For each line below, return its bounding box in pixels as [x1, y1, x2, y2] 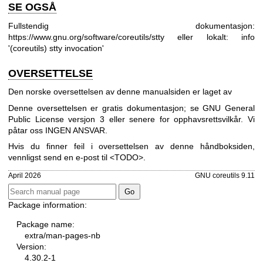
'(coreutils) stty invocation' [8, 43, 104, 53]
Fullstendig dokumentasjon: [8, 21, 255, 31]
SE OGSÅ [8, 1, 56, 14]
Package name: [16, 219, 75, 229]
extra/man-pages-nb [25, 230, 100, 240]
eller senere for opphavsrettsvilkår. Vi [104, 114, 255, 124]
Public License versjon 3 [8, 114, 104, 124]
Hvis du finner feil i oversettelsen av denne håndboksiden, [8, 141, 255, 151]
